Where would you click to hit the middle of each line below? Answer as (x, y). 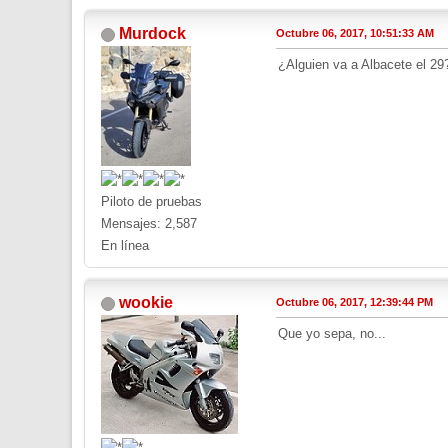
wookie (146, 303)
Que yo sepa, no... (332, 334)
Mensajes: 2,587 (149, 224)
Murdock (152, 34)
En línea (125, 246)
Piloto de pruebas (151, 202)
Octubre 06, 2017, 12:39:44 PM (354, 302)
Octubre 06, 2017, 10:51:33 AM (355, 33)
